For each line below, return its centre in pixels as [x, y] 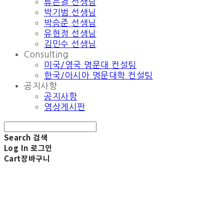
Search [17, 137]
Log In [16, 148]
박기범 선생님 [70, 12]
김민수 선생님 [70, 44]
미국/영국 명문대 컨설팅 [90, 65]
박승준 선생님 [70, 23]
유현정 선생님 [70, 33]
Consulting [46, 54]
